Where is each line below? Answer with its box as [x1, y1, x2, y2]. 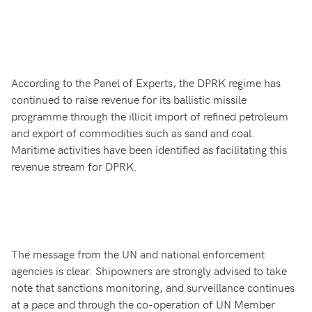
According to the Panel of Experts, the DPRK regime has [11, 75, 281, 90]
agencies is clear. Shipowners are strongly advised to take [11, 263, 287, 278]
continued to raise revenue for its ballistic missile [11, 91, 247, 107]
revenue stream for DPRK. [11, 158, 143, 173]
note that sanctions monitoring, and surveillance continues [11, 279, 295, 295]
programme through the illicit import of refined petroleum [11, 108, 288, 123]
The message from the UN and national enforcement [11, 246, 265, 261]
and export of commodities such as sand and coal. [11, 125, 255, 140]
